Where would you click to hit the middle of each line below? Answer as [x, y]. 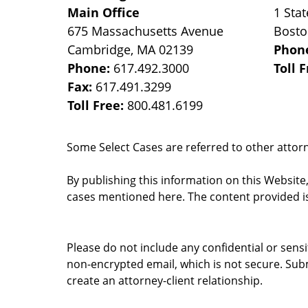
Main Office [104, 12]
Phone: [91, 68]
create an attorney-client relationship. [165, 280]
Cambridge [99, 49]
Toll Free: [98, 105]
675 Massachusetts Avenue [146, 31]
